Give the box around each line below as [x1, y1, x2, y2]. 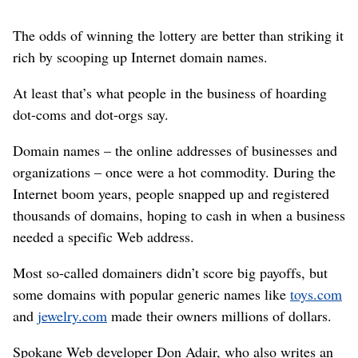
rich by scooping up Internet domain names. [13, 47, 268, 66]
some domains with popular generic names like [13, 284, 290, 304]
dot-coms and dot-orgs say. [13, 105, 169, 124]
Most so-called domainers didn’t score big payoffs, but [13, 263, 328, 282]
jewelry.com [38, 306, 107, 325]
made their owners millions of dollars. [107, 306, 332, 325]
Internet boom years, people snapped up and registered [13, 184, 329, 203]
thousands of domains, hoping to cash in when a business [13, 205, 345, 225]
